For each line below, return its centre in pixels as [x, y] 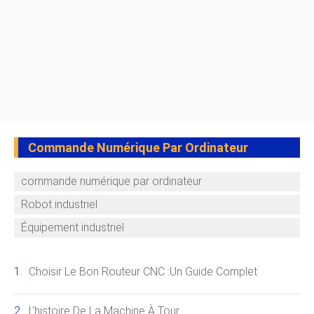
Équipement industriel [73, 227]
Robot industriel [59, 204]
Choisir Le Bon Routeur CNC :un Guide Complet [143, 272]
